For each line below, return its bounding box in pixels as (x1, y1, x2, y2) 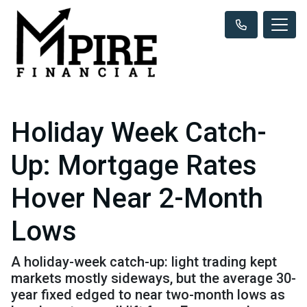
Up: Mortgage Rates (11, 149, 257, 182)
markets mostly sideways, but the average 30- (11, 269, 296, 286)
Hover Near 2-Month (11, 182, 263, 214)
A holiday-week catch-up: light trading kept (11, 253, 277, 270)
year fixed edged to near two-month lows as (11, 286, 285, 303)
